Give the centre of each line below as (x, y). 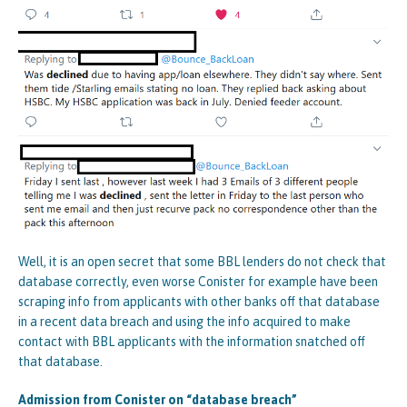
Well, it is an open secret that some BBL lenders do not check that (202, 261)
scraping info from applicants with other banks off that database (199, 301)
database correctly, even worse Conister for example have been (198, 281)
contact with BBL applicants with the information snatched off (192, 341)
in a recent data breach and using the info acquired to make (184, 321)
